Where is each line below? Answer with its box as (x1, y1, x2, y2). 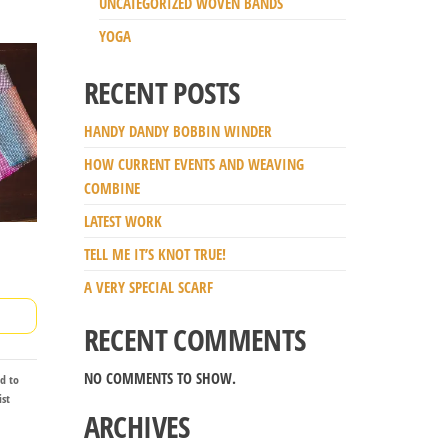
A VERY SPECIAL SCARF (83, 276, 213, 297)
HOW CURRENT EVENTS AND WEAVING (83, 153, 304, 174)
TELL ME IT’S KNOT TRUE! (83, 243, 226, 264)
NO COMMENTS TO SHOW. (83, 367, 236, 388)
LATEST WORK (83, 210, 162, 231)
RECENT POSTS (83, 71, 240, 113)
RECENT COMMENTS (83, 318, 306, 360)
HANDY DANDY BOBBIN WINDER (83, 120, 272, 141)
